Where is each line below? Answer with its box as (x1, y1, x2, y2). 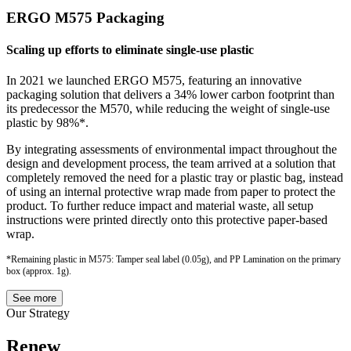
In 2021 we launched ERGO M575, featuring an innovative (6, 74, 302, 88)
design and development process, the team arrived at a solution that (6, 157, 335, 171)
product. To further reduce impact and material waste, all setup (6, 199, 313, 213)
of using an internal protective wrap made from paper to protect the (6, 185, 335, 199)
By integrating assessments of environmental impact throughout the (6, 143, 337, 157)
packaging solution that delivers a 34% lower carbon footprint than (6, 88, 335, 102)
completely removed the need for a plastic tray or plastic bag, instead (6, 171, 343, 185)
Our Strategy (6, 306, 70, 320)
